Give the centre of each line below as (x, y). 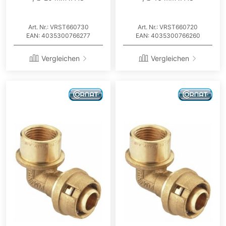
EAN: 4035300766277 (58, 36)
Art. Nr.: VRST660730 (58, 27)
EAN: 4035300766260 (168, 36)
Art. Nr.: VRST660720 (168, 27)
